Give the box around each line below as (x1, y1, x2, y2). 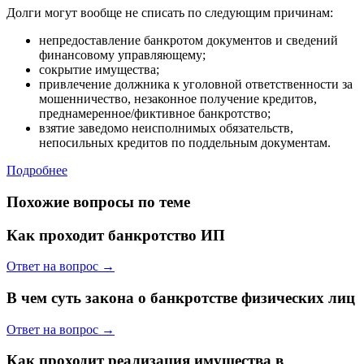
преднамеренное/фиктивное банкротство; (39, 106, 271, 121)
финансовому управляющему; (39, 48, 206, 63)
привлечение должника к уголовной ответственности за (39, 77, 353, 92)
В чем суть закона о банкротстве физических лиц (6, 288, 355, 306)
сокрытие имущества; (39, 63, 159, 77)
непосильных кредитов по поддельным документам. (39, 136, 331, 150)
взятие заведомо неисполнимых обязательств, (39, 121, 293, 136)
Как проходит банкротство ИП (6, 226, 225, 244)
